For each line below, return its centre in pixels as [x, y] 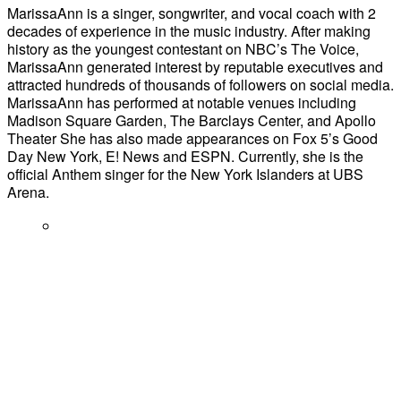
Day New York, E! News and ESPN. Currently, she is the [185, 157]
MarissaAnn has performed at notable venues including [182, 103]
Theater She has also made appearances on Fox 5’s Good [192, 139]
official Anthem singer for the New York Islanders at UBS [185, 175]
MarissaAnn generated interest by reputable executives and [195, 67]
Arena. [28, 192]
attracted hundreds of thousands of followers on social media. [200, 85]
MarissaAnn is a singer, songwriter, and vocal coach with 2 [192, 13]
